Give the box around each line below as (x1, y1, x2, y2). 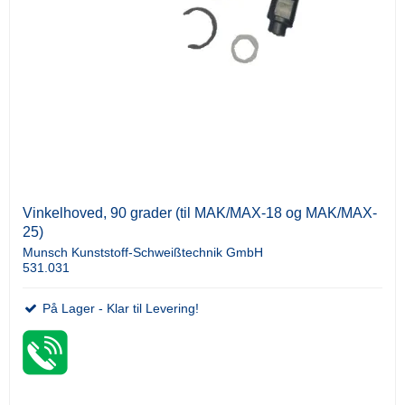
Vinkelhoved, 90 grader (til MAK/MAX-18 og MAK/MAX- (23, 205, 377, 221)
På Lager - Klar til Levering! (39, 301, 199, 316)
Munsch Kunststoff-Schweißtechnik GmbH (23, 245, 263, 260)
